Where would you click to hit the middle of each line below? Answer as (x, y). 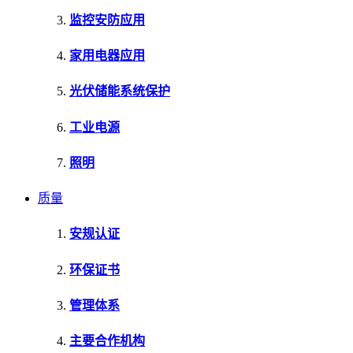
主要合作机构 (107, 341)
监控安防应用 (107, 20)
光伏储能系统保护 (120, 91)
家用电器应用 (107, 56)
